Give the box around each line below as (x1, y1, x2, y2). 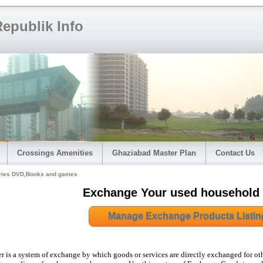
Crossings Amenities (17, 149, 93, 157)
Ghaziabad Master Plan (112, 149, 196, 157)
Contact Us (215, 149, 255, 157)
